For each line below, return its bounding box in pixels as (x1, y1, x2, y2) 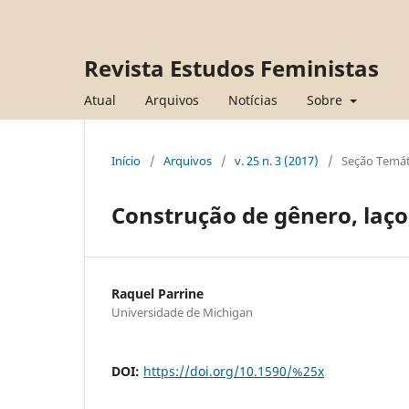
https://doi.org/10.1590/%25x (143, 362, 324, 380)
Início (111, 152, 141, 169)
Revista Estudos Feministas (84, 53, 379, 83)
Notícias (228, 90, 278, 109)
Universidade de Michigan (111, 303, 253, 320)
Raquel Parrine (111, 284, 204, 302)
